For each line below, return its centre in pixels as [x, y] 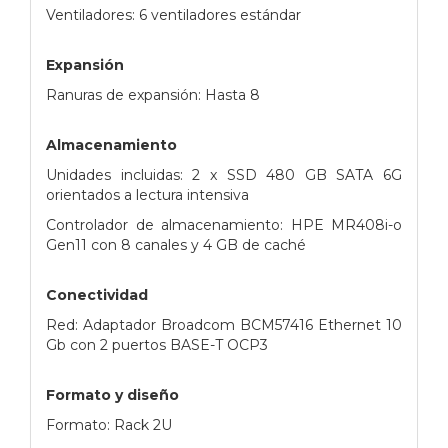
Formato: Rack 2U [109, 424]
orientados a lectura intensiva [147, 194]
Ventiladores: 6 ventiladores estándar [173, 14]
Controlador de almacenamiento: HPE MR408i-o [224, 224]
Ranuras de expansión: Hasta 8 [153, 94]
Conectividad [97, 294]
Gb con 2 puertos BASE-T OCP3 [157, 344]
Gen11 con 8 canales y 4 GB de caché [176, 244]
